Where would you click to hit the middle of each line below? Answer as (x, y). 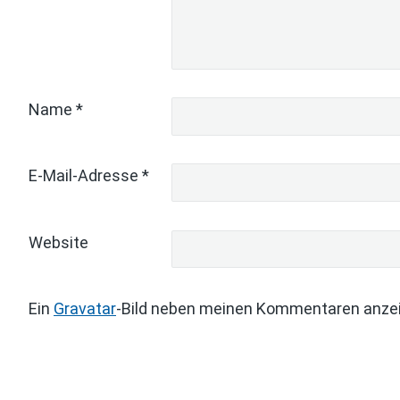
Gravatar (85, 308)
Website (58, 242)
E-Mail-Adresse (85, 176)
